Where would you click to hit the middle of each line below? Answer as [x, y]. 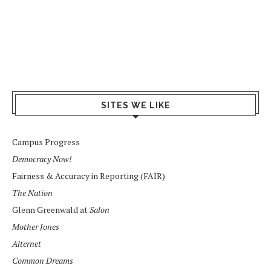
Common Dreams [43, 260]
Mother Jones [36, 226]
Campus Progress [46, 142]
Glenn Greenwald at [51, 209]
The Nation [32, 192]
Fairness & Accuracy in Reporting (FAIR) [89, 175]
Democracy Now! [42, 158]
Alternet [27, 243]
